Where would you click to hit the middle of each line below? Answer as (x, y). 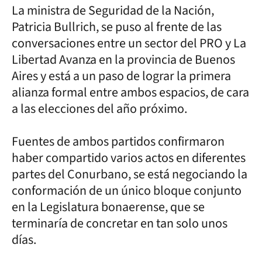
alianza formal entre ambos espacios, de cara (130, 92)
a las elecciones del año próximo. (99, 108)
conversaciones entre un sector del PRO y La (129, 43)
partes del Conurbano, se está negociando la (130, 174)
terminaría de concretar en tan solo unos (120, 223)
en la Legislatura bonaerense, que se (108, 207)
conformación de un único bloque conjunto (127, 190)
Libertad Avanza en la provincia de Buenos (123, 59)
